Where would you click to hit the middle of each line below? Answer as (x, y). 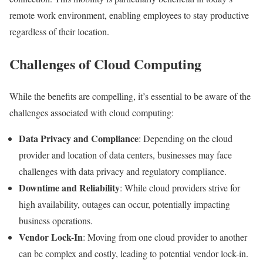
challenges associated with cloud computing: (92, 112)
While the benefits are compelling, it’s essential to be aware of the (130, 96)
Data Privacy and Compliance (79, 138)
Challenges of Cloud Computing (105, 64)
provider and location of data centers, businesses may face (125, 154)
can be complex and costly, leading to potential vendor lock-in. (134, 253)
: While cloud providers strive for (180, 187)
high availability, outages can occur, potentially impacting (124, 204)
